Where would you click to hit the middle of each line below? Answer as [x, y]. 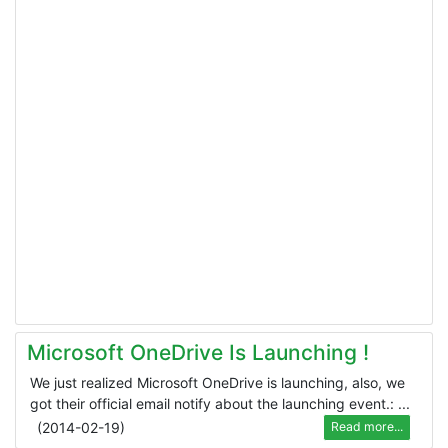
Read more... [367, 427]
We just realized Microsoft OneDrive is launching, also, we [217, 382]
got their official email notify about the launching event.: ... [220, 403]
